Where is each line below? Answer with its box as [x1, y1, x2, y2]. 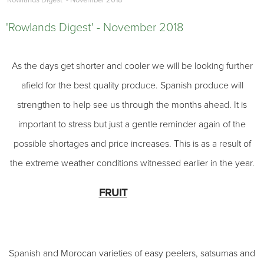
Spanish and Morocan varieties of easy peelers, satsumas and [9, 247, 255, 259]
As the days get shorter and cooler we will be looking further [11, 60, 253, 72]
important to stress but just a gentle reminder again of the [18, 118, 246, 130]
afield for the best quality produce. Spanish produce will [21, 80, 243, 91]
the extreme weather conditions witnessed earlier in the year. [9, 157, 255, 169]
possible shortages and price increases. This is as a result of [13, 138, 251, 150]
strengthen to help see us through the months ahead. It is [17, 99, 247, 111]
